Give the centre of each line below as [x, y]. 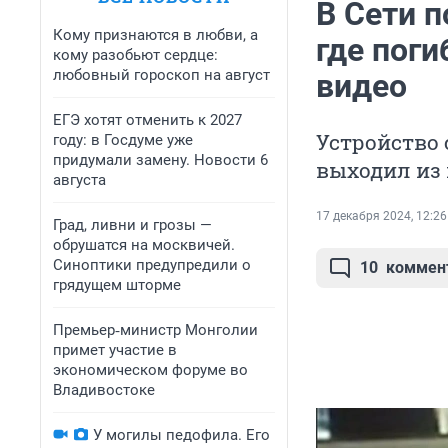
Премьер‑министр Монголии [155, 330]
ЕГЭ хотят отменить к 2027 [147, 120]
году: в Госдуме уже [123, 140]
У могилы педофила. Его [181, 435]
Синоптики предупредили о [152, 265]
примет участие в [115, 350]
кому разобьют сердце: [135, 55]
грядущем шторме [117, 285]
